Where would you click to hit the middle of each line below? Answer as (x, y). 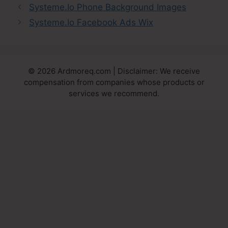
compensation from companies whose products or (114, 82)
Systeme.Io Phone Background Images (108, 7)
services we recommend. (114, 94)
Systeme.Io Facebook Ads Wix (91, 23)
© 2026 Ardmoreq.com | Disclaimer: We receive (114, 71)
